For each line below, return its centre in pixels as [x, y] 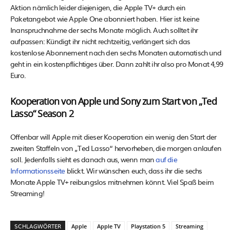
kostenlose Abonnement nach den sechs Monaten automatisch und [116, 52]
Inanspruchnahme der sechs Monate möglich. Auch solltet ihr [104, 30]
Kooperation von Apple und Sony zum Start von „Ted [113, 102]
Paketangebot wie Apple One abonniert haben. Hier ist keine [105, 18]
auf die [166, 159]
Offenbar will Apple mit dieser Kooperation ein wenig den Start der [113, 136]
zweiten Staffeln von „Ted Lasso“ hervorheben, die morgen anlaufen [116, 148]
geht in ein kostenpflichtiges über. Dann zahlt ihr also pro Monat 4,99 [117, 63]
